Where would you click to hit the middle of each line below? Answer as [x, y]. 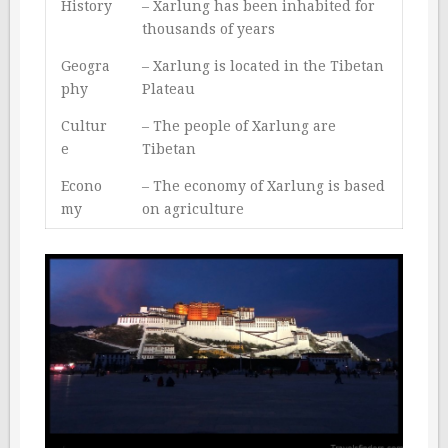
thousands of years [208, 29]
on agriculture [193, 209]
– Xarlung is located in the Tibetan [263, 66]
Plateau [168, 89]
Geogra [85, 66]
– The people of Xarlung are [239, 126]
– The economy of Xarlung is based [263, 186]
